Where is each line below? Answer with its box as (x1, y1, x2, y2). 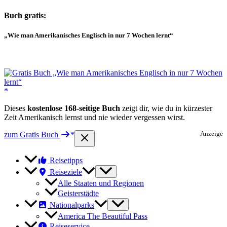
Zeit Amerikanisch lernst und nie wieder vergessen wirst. (4, 112, 185, 122)
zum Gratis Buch (4, 130, 60, 139)
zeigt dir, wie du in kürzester (120, 103, 212, 112)
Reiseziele (48, 167, 82, 176)
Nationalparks (48, 200, 94, 209)
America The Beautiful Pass (58, 211, 147, 220)
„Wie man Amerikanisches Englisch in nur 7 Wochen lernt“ (4, 31, 173, 40)
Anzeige (200, 130, 223, 137)
